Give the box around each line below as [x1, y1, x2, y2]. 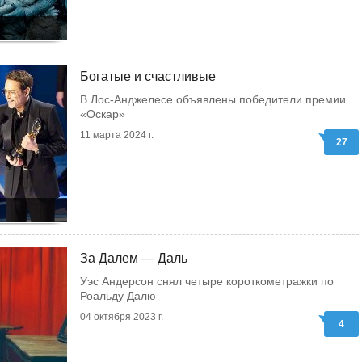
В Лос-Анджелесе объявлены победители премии [80, 93, 346, 106]
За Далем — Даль [80, 251, 187, 265]
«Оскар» [80, 107, 125, 120]
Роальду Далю [80, 289, 156, 302]
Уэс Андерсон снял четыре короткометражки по [80, 275, 334, 288]
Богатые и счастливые [80, 69, 216, 83]
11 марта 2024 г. [80, 129, 154, 141]
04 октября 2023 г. [80, 311, 163, 322]
